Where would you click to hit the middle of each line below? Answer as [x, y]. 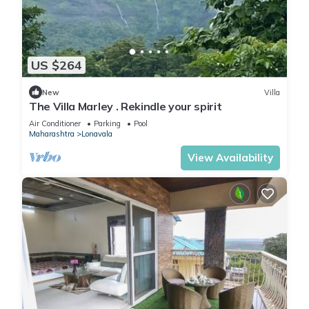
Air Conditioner [55, 124]
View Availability [230, 158]
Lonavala [97, 134]
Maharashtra [52, 134]
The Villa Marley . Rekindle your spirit [126, 107]
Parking [107, 124]
